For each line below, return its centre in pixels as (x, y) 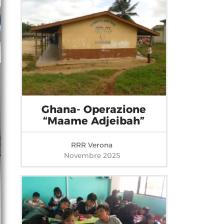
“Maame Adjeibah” (94, 121)
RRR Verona (94, 145)
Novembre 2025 (92, 156)
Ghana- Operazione (94, 109)
